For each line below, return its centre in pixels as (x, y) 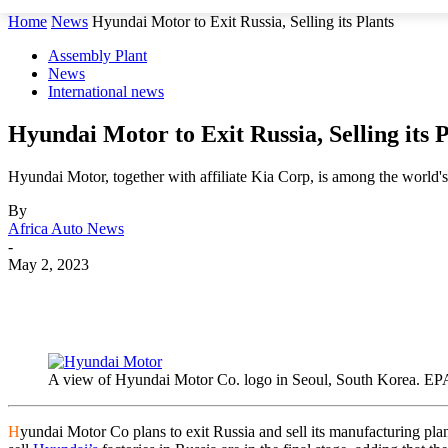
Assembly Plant (97, 55)
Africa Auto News (66, 228)
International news (106, 91)
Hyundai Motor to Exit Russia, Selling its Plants (243, 21)
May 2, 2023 (48, 264)
